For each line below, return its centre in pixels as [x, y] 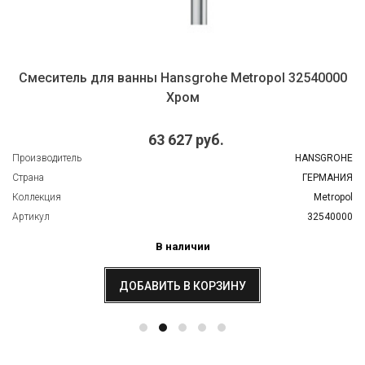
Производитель [47, 158]
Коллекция [37, 198]
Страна [28, 178]
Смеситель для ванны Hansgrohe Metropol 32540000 [182, 77]
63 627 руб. [186, 140]
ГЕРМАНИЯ [328, 178]
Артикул [31, 217]
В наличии [182, 247]
